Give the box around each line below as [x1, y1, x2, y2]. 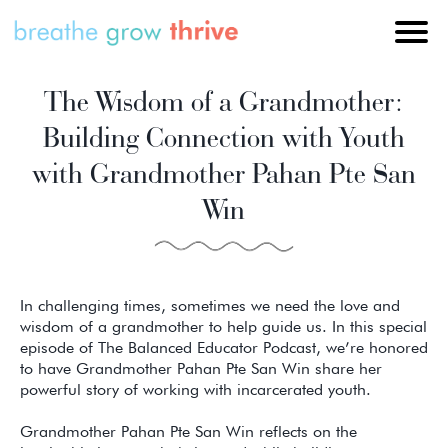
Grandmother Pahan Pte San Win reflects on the [20, 422, 357, 442]
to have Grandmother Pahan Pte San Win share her [20, 359, 382, 379]
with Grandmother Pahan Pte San [32, 154, 416, 191]
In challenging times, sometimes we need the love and [20, 296, 400, 316]
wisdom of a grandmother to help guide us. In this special [20, 317, 427, 337]
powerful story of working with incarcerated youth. [20, 380, 371, 400]
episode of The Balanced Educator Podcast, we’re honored [20, 338, 428, 358]
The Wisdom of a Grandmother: [44, 82, 404, 119]
